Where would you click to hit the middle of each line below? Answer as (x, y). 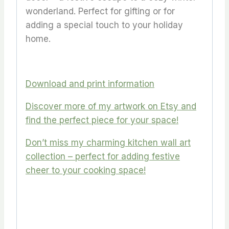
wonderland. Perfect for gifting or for (100, 11)
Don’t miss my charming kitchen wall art (108, 142)
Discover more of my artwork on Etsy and (111, 106)
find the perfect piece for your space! (102, 120)
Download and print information (90, 84)
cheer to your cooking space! (86, 170)
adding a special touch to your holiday (104, 25)
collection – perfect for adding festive (103, 156)
